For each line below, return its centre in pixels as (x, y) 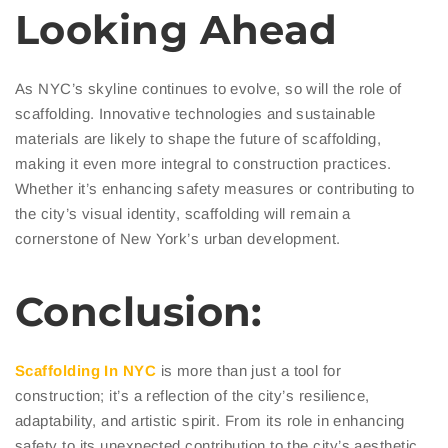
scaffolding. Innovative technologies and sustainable (195, 113)
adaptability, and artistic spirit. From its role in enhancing (210, 420)
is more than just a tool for (249, 370)
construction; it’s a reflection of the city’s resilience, (192, 395)
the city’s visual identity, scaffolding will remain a (183, 213)
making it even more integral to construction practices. (203, 163)
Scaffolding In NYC (86, 370)
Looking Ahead (176, 29)
